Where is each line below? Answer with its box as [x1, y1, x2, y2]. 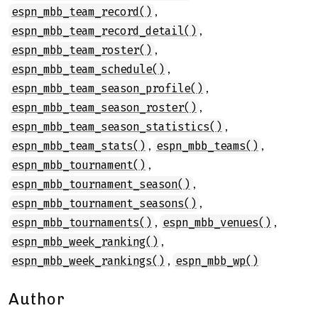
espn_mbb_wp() [175, 254, 258, 268]
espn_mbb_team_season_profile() [11, 82, 203, 95]
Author [9, 290, 65, 309]
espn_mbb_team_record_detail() [11, 24, 197, 38]
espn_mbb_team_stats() [11, 139, 146, 153]
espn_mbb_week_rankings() [11, 254, 165, 268]
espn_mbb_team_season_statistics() [11, 120, 222, 133]
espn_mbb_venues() [163, 216, 271, 229]
